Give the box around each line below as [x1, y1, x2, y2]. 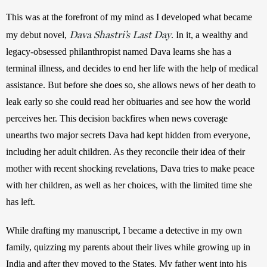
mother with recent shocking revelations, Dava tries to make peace [6, 163, 254, 173]
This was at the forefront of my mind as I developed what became [6, 11, 252, 22]
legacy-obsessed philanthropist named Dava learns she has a [6, 46, 231, 57]
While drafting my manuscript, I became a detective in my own [6, 225, 242, 235]
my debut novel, [6, 29, 69, 40]
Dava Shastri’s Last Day [69, 28, 171, 41]
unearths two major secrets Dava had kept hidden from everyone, [6, 129, 250, 140]
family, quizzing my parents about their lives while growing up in [6, 241, 250, 252]
